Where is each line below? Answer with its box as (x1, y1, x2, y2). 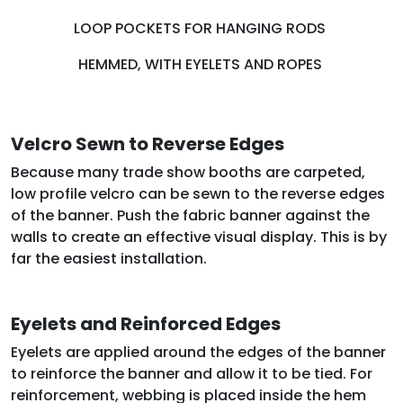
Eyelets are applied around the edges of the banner (11, 342, 386, 363)
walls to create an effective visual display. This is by (11, 227, 387, 248)
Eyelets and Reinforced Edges (11, 311, 281, 337)
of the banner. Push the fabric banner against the (11, 205, 370, 227)
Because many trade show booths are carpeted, (11, 162, 365, 184)
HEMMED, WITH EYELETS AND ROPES (77, 54, 326, 76)
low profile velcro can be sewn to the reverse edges (11, 184, 385, 205)
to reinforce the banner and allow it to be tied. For (11, 363, 372, 385)
